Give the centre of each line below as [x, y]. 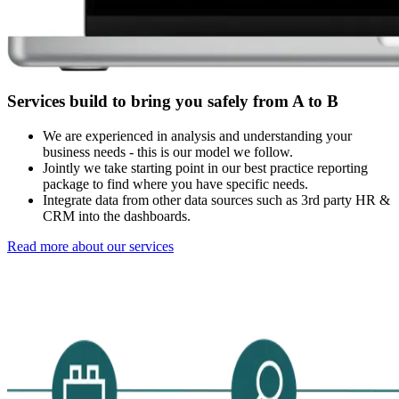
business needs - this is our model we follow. [168, 151]
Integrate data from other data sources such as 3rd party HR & [216, 199]
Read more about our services [90, 246]
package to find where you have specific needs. [175, 183]
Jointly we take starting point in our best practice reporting [205, 167]
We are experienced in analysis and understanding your [197, 135]
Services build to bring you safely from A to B [173, 102]
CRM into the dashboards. [117, 216]
